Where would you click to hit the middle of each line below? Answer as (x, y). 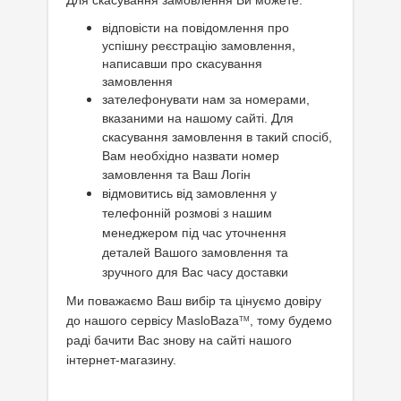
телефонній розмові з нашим (187, 213)
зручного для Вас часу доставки (195, 272)
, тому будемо (291, 320)
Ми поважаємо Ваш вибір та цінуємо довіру (194, 301)
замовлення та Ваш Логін (176, 175)
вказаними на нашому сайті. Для (198, 118)
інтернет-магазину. (121, 360)
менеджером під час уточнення (194, 233)
